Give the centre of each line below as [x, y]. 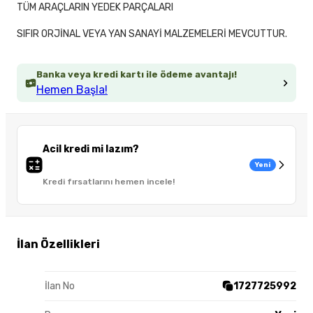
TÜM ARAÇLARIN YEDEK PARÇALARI [95, 8]
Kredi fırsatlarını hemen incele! [109, 182]
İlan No [60, 286]
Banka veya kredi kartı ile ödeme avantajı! [137, 75]
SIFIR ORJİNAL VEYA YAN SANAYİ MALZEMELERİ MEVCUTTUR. [152, 34]
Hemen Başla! [72, 90]
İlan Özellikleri [58, 244]
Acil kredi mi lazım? [91, 150]
